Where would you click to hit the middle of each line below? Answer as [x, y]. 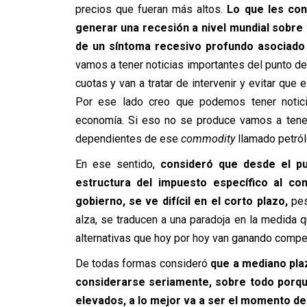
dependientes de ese [128, 139]
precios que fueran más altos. [151, 9]
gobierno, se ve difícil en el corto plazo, [181, 201]
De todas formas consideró [141, 263]
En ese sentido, [115, 164]
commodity [208, 139]
